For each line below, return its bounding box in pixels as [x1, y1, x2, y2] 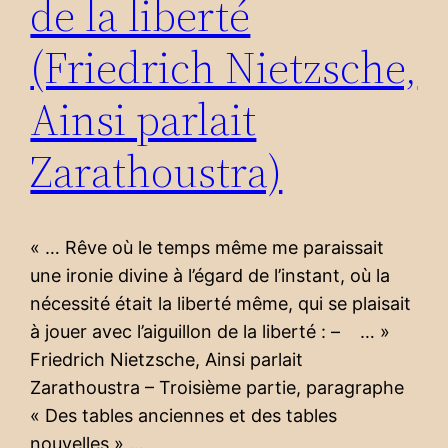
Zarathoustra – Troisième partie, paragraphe [30, 377, 405, 399]
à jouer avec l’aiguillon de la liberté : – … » [30, 321, 401, 343]
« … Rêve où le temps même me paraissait [30, 237, 385, 259]
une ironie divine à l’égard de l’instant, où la [30, 265, 391, 287]
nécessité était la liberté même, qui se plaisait [30, 293, 412, 315]
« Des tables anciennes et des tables [30, 405, 338, 427]
